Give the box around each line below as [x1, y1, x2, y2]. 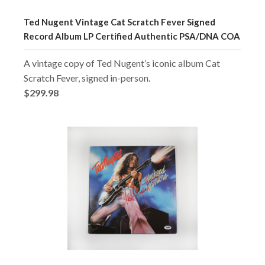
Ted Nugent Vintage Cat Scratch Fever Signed [24, 16, 215, 27]
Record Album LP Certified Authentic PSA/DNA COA [24, 30, 240, 41]
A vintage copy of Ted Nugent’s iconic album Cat [24, 57, 220, 69]
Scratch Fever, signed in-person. [24, 72, 150, 83]
